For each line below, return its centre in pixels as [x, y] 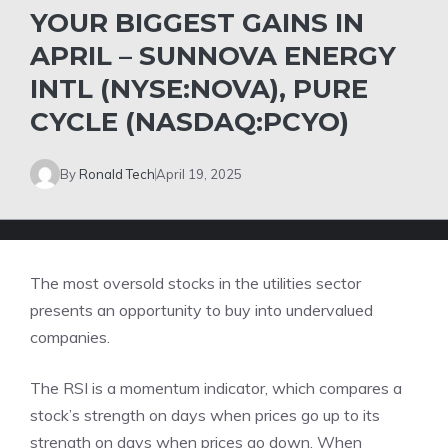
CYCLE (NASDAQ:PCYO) [189, 122]
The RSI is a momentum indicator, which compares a [216, 388]
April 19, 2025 [199, 173]
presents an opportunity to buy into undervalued [201, 310]
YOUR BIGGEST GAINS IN [197, 23]
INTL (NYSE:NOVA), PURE [199, 89]
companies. [70, 337]
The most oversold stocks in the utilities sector [195, 283]
